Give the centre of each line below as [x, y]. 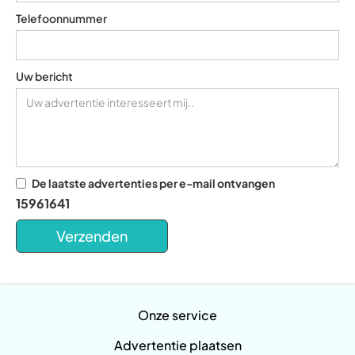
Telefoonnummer [61, 18]
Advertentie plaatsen [177, 345]
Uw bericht [44, 76]
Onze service [177, 315]
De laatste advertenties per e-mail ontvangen [153, 183]
